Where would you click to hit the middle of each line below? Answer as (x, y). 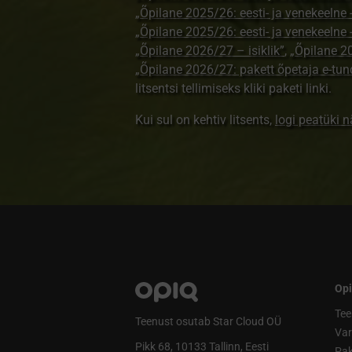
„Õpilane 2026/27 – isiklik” (209, 51)
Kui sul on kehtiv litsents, (205, 120)
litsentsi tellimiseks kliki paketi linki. (233, 88)
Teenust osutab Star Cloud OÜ (208, 322)
